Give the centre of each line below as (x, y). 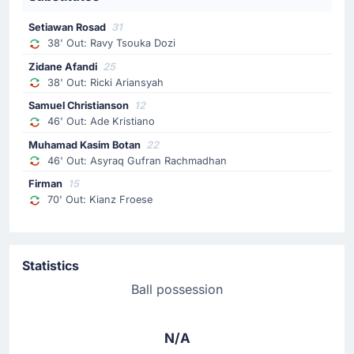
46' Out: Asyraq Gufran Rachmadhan (136, 160)
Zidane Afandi (64, 66)
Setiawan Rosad (68, 28)
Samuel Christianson (80, 106)
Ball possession (177, 289)
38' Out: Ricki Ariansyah (104, 82)
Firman (47, 184)
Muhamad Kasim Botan (86, 145)
